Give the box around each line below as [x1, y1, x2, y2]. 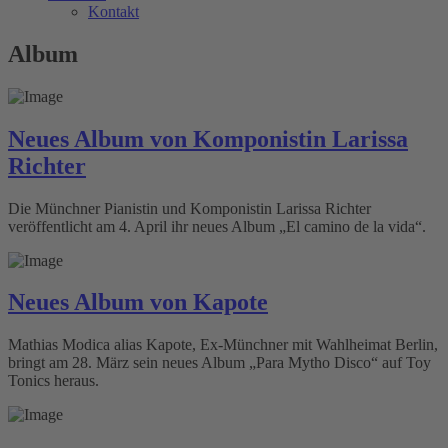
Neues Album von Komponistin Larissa [8, 125, 408, 152]
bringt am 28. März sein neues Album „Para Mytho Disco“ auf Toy [8, 354, 431, 372]
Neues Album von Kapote [8, 289, 268, 316]
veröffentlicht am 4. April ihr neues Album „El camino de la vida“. [8, 217, 426, 235]
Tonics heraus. [8, 372, 99, 390]
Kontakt [88, 2, 139, 20]
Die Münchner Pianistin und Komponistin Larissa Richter [8, 199, 371, 217]
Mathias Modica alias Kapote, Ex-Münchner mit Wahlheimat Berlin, [8, 336, 438, 354]
